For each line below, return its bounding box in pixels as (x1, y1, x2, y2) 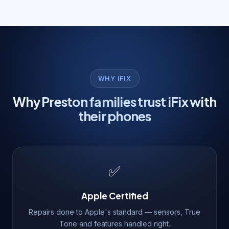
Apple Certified (81, 190, 148, 201)
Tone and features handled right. (59, 219, 170, 228)
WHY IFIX (98, 74, 131, 82)
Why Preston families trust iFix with (13, 93, 216, 110)
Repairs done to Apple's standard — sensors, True (29, 207, 200, 216)
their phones (78, 107, 151, 124)
